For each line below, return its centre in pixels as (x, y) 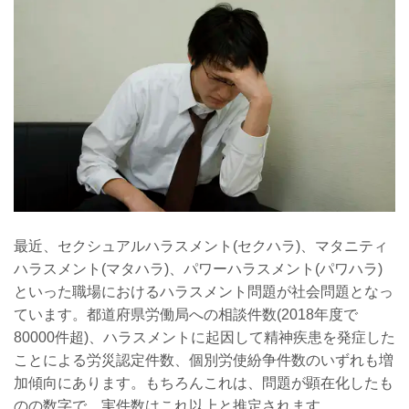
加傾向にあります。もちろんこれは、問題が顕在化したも (204, 383)
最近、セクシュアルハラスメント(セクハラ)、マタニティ (201, 246)
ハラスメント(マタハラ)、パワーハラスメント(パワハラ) (198, 268)
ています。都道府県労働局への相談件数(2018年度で (186, 314)
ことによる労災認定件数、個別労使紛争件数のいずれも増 (204, 360)
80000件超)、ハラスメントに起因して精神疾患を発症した (204, 337)
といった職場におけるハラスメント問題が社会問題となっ (204, 291)
